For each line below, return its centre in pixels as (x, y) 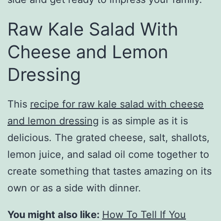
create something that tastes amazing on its (110, 171)
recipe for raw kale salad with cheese (117, 104)
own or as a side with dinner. (74, 188)
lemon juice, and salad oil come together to (108, 155)
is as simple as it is (143, 121)
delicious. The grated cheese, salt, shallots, (109, 138)
